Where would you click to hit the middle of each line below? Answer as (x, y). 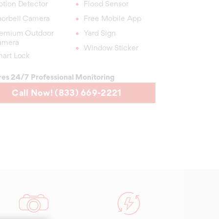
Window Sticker (111, 48)
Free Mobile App (112, 18)
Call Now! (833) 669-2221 (67, 93)
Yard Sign (100, 33)
